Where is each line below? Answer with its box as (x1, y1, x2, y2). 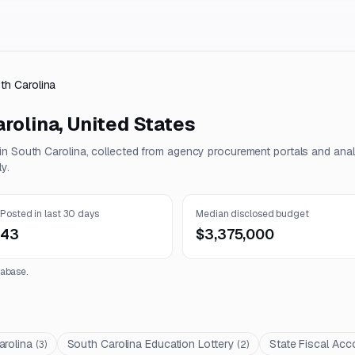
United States (67, 112, 196, 136)
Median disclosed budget (196, 208, 309, 220)
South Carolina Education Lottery (67, 337, 235, 351)
